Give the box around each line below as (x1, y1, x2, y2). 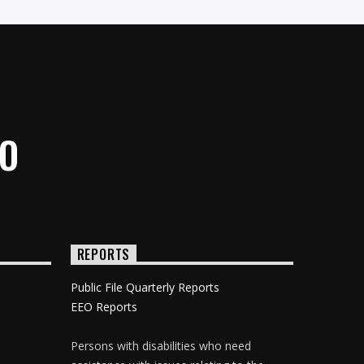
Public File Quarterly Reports (70, 279, 219, 295)
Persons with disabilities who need (70, 337, 251, 353)
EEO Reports (70, 298, 137, 314)
